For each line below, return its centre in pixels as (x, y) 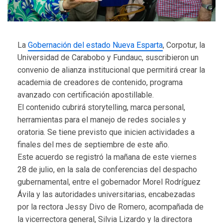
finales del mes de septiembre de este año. (93, 144)
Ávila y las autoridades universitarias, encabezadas (106, 194)
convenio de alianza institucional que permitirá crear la (111, 70)
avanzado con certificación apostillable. (86, 95)
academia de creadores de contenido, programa (100, 82)
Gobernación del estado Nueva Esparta (95, 45)
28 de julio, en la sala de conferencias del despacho (107, 169)
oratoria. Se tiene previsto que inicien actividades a (106, 132)
